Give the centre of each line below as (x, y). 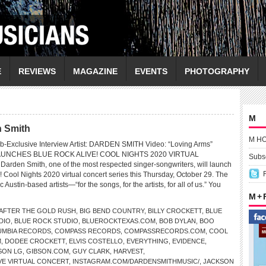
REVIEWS (37, 71)
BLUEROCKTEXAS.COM (119, 221)
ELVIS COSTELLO (96, 241)
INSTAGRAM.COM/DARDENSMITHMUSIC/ (136, 261)
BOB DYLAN (178, 221)
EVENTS (151, 71)
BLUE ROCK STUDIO (46, 221)
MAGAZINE (95, 71)
